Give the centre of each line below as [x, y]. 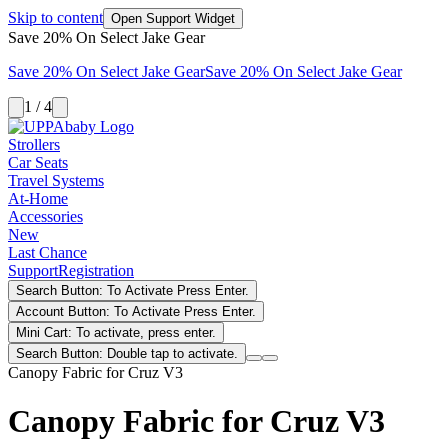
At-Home [38, 198]
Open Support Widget [173, 18]
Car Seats [38, 162]
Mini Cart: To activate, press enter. [116, 332]
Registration [96, 270]
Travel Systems [56, 180]
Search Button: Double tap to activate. [127, 353]
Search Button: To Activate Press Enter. [132, 290]
